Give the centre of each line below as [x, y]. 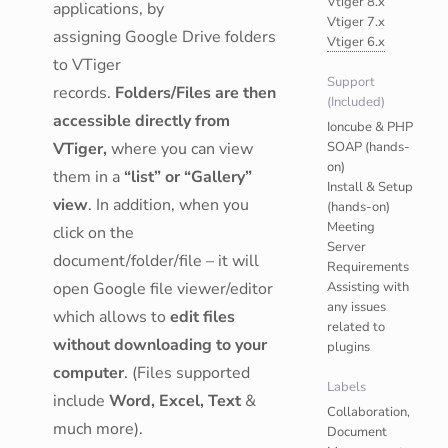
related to [356, 327]
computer [88, 373]
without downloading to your [160, 345]
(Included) [356, 102]
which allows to [111, 317]
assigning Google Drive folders [164, 37]
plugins [349, 347]
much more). [98, 429]
